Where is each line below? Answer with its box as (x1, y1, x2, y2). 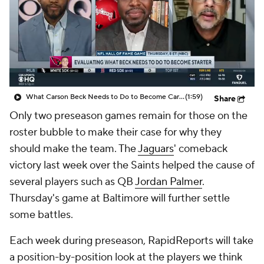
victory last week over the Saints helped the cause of (9, 159, 255, 172)
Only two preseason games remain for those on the (9, 109, 247, 123)
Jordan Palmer (135, 175, 202, 189)
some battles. (9, 208, 73, 222)
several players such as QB (9, 175, 135, 189)
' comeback (174, 142, 227, 156)
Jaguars (138, 142, 174, 156)
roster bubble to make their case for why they (9, 126, 222, 139)
